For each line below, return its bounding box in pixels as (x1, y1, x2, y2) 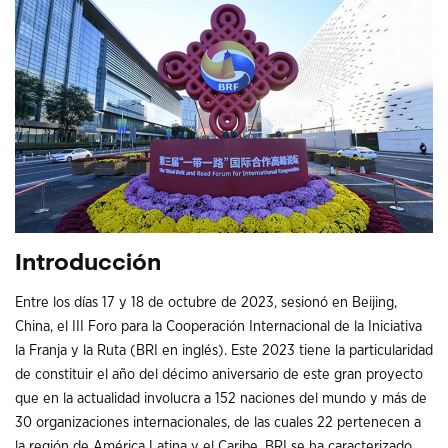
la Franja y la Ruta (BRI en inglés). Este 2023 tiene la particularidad (15, 343, 433, 359)
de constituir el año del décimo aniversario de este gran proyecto (15, 367, 423, 383)
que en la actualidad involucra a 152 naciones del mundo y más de (15, 391, 427, 407)
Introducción (15, 252, 161, 277)
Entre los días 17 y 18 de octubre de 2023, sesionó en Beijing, (15, 295, 397, 311)
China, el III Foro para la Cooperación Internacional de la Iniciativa (15, 319, 422, 335)
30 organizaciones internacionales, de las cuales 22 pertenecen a (15, 415, 421, 431)
